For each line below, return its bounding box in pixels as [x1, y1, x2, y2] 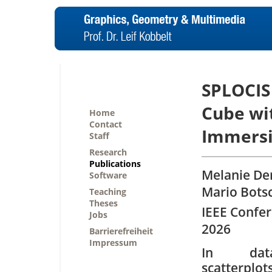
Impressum [89, 237, 137, 248]
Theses [89, 197, 118, 209]
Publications [89, 158, 141, 169]
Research [89, 146, 127, 158]
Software [89, 169, 127, 181]
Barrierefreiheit [89, 225, 153, 237]
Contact [89, 118, 122, 130]
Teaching [89, 186, 126, 197]
